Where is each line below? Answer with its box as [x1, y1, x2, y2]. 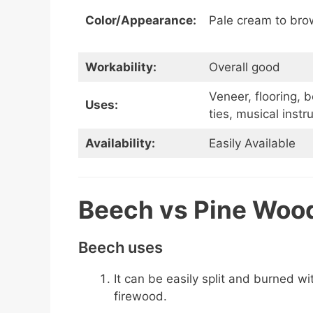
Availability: [85, 136, 155, 151]
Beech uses [78, 238, 163, 257]
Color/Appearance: [85, 13, 196, 28]
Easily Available [208, 136, 296, 151]
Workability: [85, 60, 156, 75]
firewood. [114, 289, 170, 304]
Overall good [208, 60, 280, 75]
